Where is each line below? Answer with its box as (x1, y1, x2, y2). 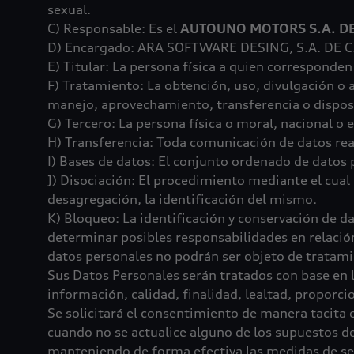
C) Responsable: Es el (47, 21, 180, 36)
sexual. (47, 2, 91, 17)
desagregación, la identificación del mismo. (47, 191, 317, 207)
